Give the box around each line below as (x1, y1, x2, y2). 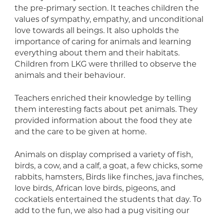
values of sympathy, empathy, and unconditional (15, 15, 203, 24)
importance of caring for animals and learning (15, 37, 191, 47)
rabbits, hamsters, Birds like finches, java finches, (15, 172, 203, 182)
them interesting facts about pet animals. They (15, 105, 198, 114)
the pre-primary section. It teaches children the (15, 3, 199, 13)
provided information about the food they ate (15, 116, 192, 126)
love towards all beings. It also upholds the (15, 26, 179, 36)
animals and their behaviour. (15, 71, 125, 80)
